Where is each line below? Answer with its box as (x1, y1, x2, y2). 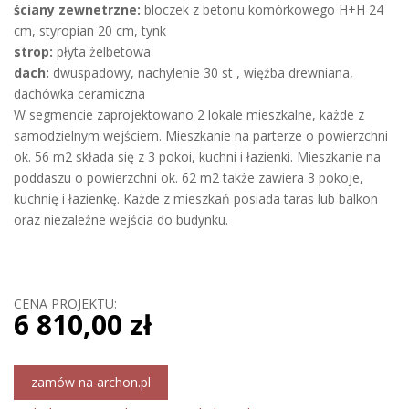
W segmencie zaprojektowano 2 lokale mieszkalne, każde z (14, 106, 364, 123)
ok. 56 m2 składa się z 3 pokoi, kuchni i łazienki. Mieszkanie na (14, 148, 381, 165)
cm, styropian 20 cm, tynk (14, 22, 166, 39)
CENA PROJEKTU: (14, 295, 117, 312)
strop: (14, 43, 53, 60)
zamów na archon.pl (31, 373, 151, 391)
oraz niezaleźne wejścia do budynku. (14, 211, 228, 228)
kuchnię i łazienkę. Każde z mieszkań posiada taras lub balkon (14, 190, 378, 207)
